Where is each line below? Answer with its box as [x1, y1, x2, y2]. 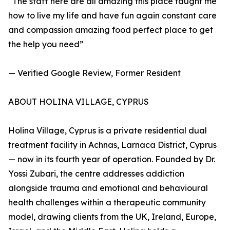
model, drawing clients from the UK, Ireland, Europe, [8, 212, 216, 222]
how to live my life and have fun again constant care [8, 10, 217, 21]
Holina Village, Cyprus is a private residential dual [8, 125, 207, 136]
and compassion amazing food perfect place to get [8, 25, 213, 35]
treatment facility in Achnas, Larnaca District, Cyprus [8, 140, 217, 150]
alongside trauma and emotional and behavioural [8, 183, 208, 194]
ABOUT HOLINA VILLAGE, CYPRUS [8, 97, 149, 107]
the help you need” [8, 39, 84, 50]
